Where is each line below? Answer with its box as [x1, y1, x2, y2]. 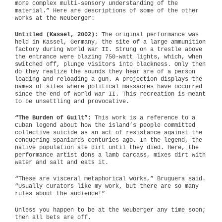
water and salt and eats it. [15, 159, 109, 166]
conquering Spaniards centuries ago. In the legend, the [15, 137, 202, 144]
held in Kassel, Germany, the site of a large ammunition [15, 39, 206, 46]
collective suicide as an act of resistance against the [15, 129, 202, 136]
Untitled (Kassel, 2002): [15, 31, 102, 38]
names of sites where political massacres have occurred [15, 83, 202, 90]
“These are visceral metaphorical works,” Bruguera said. [15, 175, 206, 182]
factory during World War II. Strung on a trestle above [15, 46, 202, 53]
